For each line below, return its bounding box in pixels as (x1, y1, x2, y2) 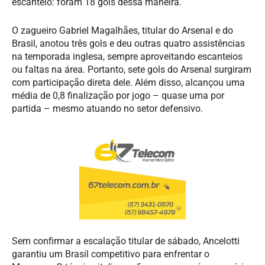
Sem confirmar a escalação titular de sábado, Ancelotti (12, 235, 240, 247)
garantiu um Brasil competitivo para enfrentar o (12, 248, 209, 260)
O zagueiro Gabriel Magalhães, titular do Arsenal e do (12, 24, 233, 36)
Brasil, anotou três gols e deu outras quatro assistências (12, 37, 245, 49)
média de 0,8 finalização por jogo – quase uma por (12, 89, 224, 101)
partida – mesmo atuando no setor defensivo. (12, 102, 203, 114)
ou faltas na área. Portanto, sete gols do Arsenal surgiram (12, 63, 251, 75)
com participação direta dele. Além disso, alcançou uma (12, 76, 245, 88)
